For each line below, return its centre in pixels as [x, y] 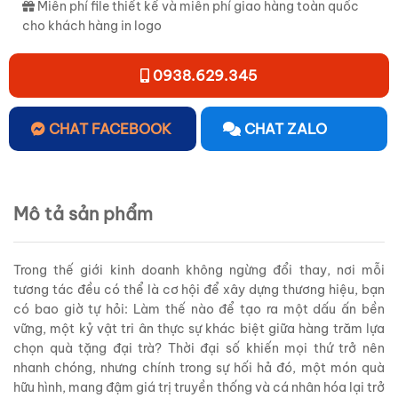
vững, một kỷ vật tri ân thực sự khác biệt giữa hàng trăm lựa [199, 328]
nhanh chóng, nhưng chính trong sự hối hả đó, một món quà [199, 367]
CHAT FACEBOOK [110, 128]
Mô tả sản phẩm [83, 213]
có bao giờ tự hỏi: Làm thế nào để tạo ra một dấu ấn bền [199, 309]
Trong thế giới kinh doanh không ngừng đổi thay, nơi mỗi [199, 270]
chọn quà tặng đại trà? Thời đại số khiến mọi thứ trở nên [199, 348]
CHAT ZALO [285, 128]
